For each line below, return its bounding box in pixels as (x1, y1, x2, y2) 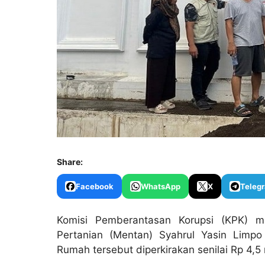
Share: (57, 157, 83, 167)
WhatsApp (141, 181, 180, 191)
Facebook (76, 181, 114, 191)
